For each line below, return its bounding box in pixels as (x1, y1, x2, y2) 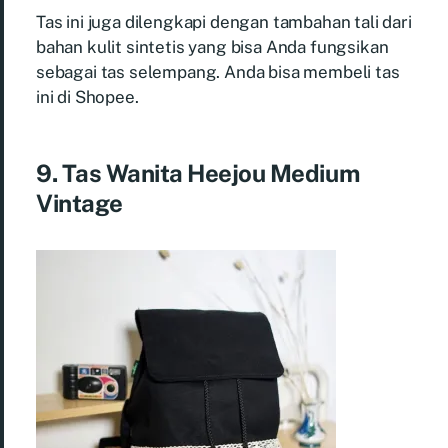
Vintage (36, 188, 123, 217)
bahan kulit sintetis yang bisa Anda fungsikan (36, 36, 389, 57)
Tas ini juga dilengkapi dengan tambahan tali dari (36, 11, 412, 32)
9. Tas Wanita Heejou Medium (36, 158, 360, 187)
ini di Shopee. (36, 86, 139, 107)
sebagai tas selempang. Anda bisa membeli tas (36, 61, 400, 82)
